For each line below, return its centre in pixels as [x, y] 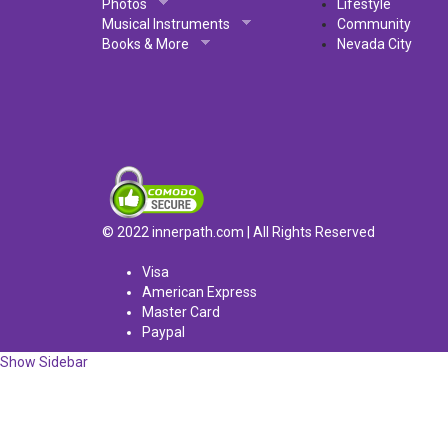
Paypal [163, 332]
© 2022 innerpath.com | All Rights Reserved [238, 232]
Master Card [181, 312]
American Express [199, 292]
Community [374, 24]
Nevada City [374, 44]
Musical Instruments [166, 24]
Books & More [145, 44]
